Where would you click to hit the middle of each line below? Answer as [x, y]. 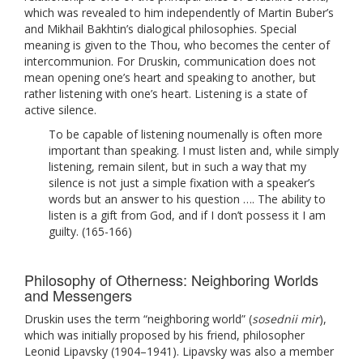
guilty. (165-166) [90, 231]
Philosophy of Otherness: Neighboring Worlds [171, 279]
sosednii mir [286, 318]
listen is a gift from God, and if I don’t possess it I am [187, 215]
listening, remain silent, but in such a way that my [177, 166]
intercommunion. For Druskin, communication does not [170, 61]
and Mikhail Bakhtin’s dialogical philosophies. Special [160, 28]
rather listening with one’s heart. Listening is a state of [166, 93]
